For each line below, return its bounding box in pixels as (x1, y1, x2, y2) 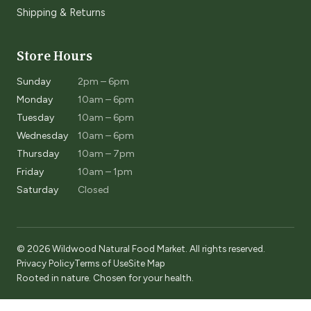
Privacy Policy (17, 257, 74, 269)
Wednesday (17, 129, 68, 142)
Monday (17, 93, 53, 106)
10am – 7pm (78, 147, 135, 160)
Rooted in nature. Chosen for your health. (17, 271, 194, 283)
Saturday (17, 183, 58, 196)
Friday (17, 165, 44, 178)
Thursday (17, 147, 59, 160)
